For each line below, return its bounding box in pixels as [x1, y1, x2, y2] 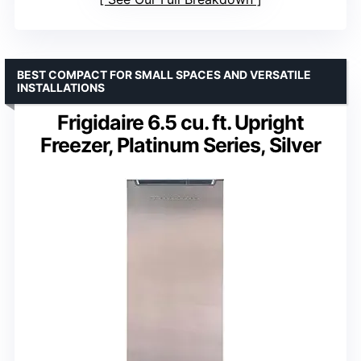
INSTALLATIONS [17, 80, 105, 94]
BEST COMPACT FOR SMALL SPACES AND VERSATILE [17, 67, 311, 81]
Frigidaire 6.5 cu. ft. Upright [57, 110, 304, 135]
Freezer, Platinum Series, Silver [40, 132, 321, 157]
